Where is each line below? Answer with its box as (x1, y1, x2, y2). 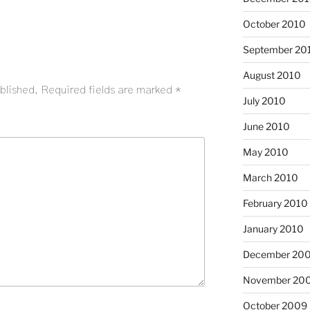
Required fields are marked (41, 84, 175, 95)
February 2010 (242, 197, 308, 210)
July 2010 (242, 95, 286, 107)
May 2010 (242, 146, 289, 158)
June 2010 (242, 120, 290, 133)
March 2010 (242, 172, 298, 184)
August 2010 (242, 69, 301, 82)
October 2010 (242, 18, 306, 30)
